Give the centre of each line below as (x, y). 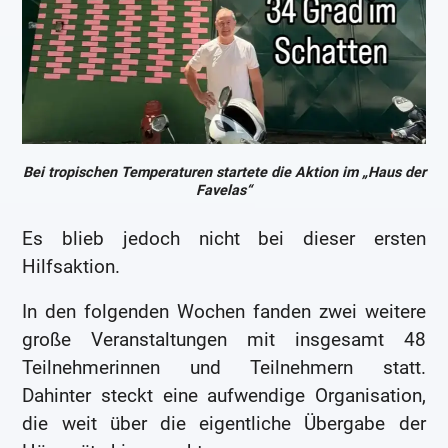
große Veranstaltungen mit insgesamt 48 (224, 340)
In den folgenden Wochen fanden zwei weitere (224, 312)
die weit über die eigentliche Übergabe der (224, 424)
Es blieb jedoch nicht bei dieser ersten (224, 238)
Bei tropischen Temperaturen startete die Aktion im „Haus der (224, 172)
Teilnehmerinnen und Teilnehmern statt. (224, 368)
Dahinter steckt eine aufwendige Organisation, (224, 396)
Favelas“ (224, 190)
